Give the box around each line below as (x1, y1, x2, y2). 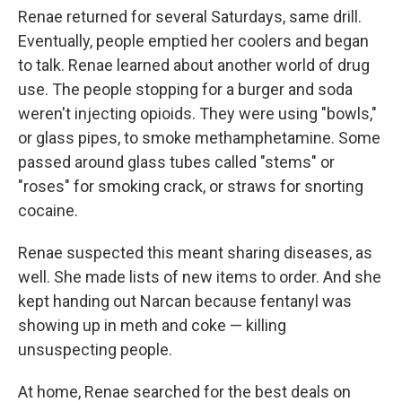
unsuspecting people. (18, 339, 172, 359)
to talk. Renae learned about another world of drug (18, 55, 370, 74)
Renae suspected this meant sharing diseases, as (18, 242, 372, 262)
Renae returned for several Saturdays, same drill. (18, 6, 362, 26)
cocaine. (18, 200, 78, 220)
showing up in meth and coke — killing (18, 315, 286, 335)
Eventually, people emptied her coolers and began (18, 31, 369, 50)
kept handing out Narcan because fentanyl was (18, 291, 352, 310)
